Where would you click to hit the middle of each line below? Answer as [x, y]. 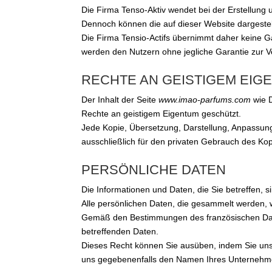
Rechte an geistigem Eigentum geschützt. [161, 114]
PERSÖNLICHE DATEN [154, 170]
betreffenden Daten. [120, 232]
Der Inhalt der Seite [120, 100]
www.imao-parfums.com [205, 100]
